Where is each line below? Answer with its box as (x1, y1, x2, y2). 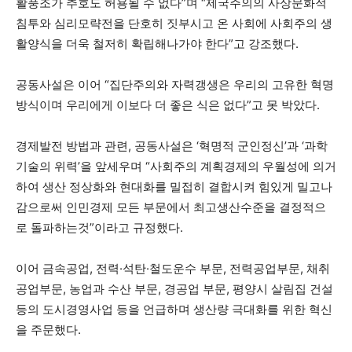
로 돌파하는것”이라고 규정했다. (16, 220, 183, 235)
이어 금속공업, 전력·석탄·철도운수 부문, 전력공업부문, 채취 (16, 261, 330, 276)
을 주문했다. (16, 322, 81, 337)
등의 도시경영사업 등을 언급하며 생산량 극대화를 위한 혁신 (16, 302, 332, 317)
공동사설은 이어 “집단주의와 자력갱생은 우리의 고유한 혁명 (16, 77, 334, 92)
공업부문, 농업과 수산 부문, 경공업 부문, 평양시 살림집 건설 (16, 281, 333, 296)
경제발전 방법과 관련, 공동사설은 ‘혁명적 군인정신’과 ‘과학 (16, 138, 328, 153)
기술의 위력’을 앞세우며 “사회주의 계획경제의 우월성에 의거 (16, 159, 336, 174)
